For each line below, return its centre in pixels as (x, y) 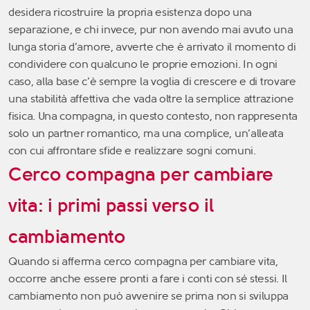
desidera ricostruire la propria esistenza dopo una (130, 12)
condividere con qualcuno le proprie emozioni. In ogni (143, 64)
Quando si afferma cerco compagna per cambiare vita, (143, 261)
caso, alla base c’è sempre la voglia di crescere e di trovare (152, 81)
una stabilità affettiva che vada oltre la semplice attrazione (151, 98)
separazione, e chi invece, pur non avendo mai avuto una (151, 29)
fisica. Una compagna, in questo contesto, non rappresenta (153, 116)
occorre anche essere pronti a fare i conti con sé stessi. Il (148, 278)
